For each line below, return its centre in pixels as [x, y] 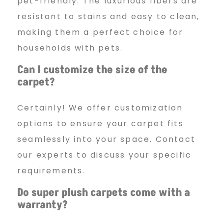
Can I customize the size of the [92, 70]
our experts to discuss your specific [105, 155]
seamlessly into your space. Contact [107, 139]
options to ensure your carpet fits [100, 124]
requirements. [51, 171]
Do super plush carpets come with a [104, 193]
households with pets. [70, 48]
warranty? [42, 205]
